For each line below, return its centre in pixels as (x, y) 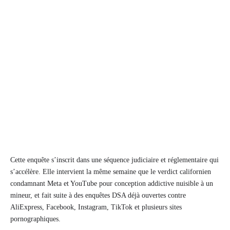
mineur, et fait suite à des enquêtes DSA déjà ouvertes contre (98, 195)
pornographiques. (35, 219)
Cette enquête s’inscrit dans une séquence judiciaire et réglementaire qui (114, 160)
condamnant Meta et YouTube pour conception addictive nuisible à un (112, 183)
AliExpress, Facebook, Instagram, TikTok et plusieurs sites (96, 207)
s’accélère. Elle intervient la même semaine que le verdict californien (111, 171)
